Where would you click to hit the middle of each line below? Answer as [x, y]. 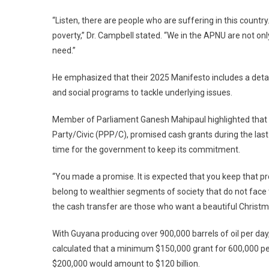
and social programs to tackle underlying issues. [142, 92]
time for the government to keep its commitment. [146, 149]
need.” [64, 50]
